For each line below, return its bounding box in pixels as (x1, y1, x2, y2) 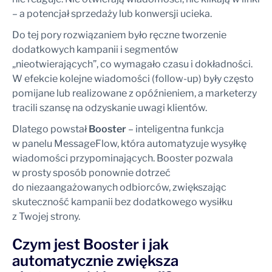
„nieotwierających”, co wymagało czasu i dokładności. (12, 58, 253, 70)
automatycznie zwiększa (12, 252, 178, 270)
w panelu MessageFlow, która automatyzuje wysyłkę (12, 138, 246, 149)
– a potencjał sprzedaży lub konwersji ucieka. (12, 8, 212, 19)
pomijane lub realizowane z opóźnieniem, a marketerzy (12, 87, 257, 99)
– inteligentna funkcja (128, 123, 224, 135)
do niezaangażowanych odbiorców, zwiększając (12, 182, 226, 193)
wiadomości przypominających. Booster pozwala (12, 152, 233, 164)
